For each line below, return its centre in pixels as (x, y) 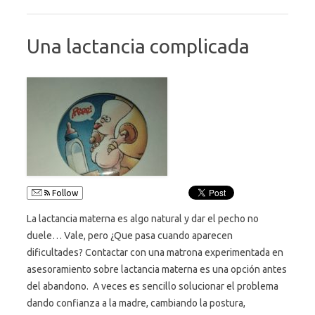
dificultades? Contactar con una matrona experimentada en (155, 252)
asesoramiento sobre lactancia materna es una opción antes (157, 269)
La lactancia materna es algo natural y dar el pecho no (143, 218)
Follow (64, 193)
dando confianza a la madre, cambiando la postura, (136, 303)
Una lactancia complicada (138, 46)
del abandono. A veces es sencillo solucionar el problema (153, 286)
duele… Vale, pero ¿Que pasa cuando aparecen (130, 235)
